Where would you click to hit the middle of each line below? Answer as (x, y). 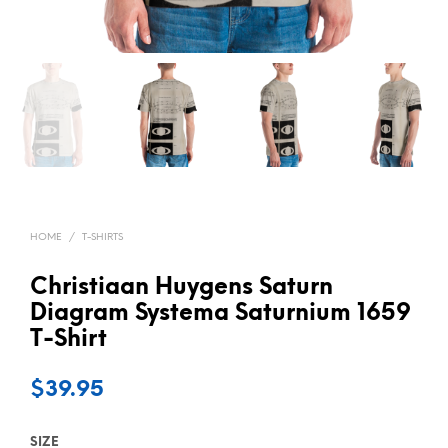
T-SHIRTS (102, 238)
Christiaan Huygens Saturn (181, 288)
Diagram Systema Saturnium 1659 (220, 314)
